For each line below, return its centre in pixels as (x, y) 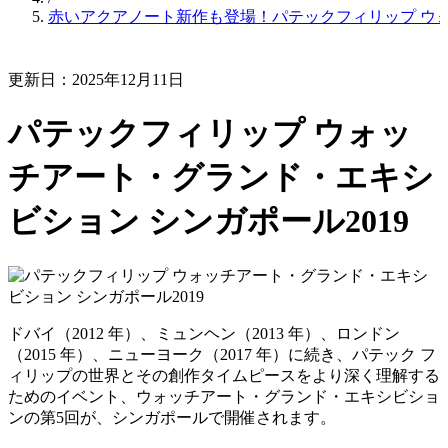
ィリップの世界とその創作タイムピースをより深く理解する (224, 375)
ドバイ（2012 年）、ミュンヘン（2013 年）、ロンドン (204, 333)
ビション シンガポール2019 (208, 221)
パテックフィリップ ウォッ (210, 133)
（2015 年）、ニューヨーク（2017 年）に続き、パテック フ (222, 354)
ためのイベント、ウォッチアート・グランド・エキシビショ (224, 396)
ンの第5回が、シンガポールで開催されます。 (172, 417)
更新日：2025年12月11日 (96, 79)
